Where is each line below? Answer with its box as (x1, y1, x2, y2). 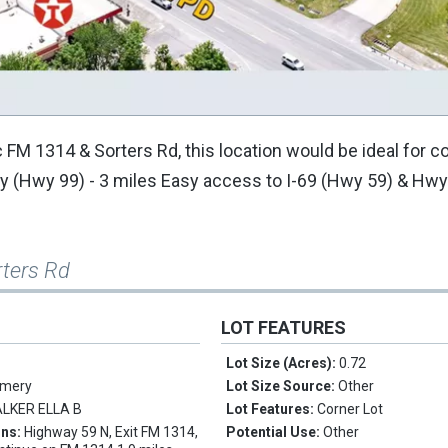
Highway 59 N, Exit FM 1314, (24, 424, 199, 441)
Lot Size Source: (226, 378, 339, 395)
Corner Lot (317, 401, 384, 418)
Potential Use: (226, 424, 324, 441)
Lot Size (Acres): (226, 355, 340, 372)
